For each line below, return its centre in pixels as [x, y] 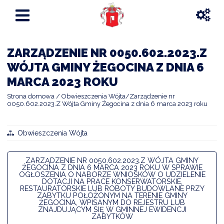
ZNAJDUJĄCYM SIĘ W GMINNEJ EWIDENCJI [112, 209]
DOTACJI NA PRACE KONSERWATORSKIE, [112, 181]
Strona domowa [31, 96]
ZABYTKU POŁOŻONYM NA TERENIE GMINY [112, 195]
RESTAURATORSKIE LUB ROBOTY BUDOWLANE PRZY [112, 188]
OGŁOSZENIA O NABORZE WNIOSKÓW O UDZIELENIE [112, 174]
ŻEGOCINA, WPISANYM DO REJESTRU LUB [112, 202]
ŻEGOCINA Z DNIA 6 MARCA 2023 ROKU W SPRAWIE [112, 167]
